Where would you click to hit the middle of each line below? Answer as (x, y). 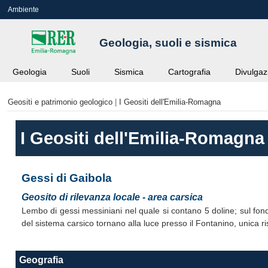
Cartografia (189, 72)
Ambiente (23, 10)
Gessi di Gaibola (66, 178)
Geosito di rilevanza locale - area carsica (112, 197)
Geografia (41, 260)
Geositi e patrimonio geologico (60, 102)
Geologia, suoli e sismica (168, 42)
